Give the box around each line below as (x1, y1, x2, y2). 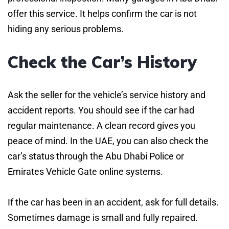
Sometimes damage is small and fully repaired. (8, 212, 198, 223)
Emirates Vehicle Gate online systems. (8, 166, 163, 177)
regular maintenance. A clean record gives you (8, 120, 195, 131)
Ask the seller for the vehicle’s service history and (8, 89, 205, 100)
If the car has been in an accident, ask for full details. (8, 196, 219, 208)
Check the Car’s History (8, 51, 197, 72)
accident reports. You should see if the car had (8, 104, 194, 116)
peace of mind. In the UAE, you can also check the (8, 135, 209, 146)
